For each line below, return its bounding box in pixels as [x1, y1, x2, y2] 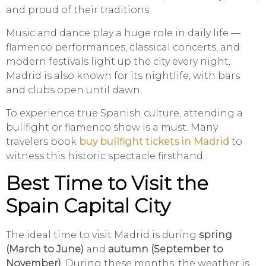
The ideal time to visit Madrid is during [6, 229, 199, 241]
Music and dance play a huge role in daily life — [6, 27, 240, 39]
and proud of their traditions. [6, 4, 151, 16]
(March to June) [6, 243, 84, 255]
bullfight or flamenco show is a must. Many [6, 122, 218, 134]
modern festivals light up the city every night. [6, 56, 230, 68]
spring [199, 229, 232, 241]
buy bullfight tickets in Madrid [79, 136, 229, 148]
